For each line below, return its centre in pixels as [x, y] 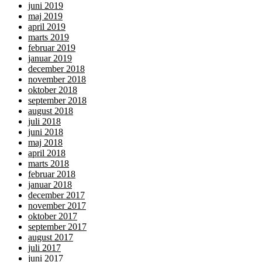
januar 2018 [50, 184]
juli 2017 [44, 247]
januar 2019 [50, 58]
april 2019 [47, 26]
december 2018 [56, 68]
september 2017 [57, 226]
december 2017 [56, 195]
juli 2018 [44, 121]
